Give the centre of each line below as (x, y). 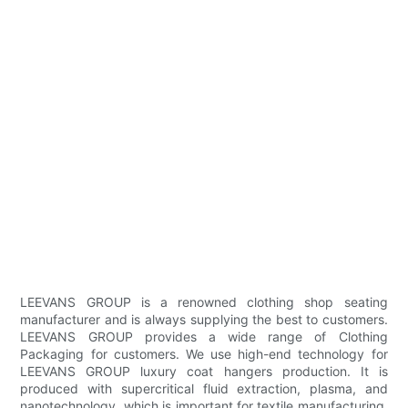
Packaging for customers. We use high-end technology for (204, 354)
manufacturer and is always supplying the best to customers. (204, 320)
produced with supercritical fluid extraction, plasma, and (204, 389)
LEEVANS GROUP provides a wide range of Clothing (204, 337)
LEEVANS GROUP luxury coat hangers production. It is (204, 372)
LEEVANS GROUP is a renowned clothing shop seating (204, 302)
